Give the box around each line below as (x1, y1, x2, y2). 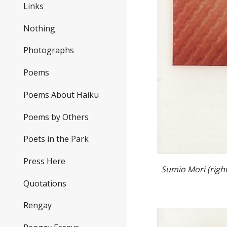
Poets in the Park (23, 133, 89, 145)
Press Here (23, 156, 65, 167)
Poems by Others (23, 111, 89, 123)
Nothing (23, 22, 55, 34)
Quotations (23, 177, 66, 189)
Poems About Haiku (23, 89, 99, 100)
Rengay (23, 200, 52, 211)
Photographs (23, 45, 74, 56)
